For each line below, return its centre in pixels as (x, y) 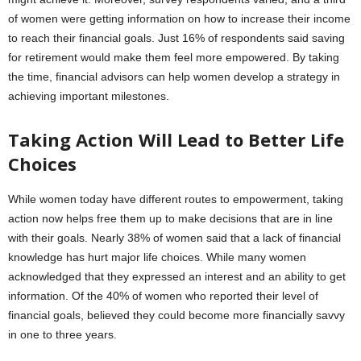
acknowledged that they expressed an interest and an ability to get (177, 277)
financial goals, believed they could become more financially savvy (176, 315)
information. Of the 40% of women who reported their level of (163, 296)
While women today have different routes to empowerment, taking (176, 199)
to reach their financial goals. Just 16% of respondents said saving (176, 38)
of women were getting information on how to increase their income (179, 19)
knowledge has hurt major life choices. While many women (157, 257)
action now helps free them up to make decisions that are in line (170, 219)
